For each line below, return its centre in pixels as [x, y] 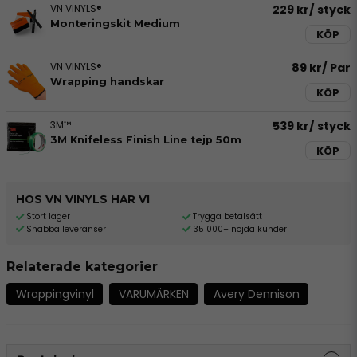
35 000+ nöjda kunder [239, 229]
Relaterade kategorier [82, 267]
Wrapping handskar [107, 82]
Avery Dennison [256, 294]
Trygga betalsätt [227, 216]
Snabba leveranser [66, 229]
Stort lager [48, 216]
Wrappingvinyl [55, 294]
